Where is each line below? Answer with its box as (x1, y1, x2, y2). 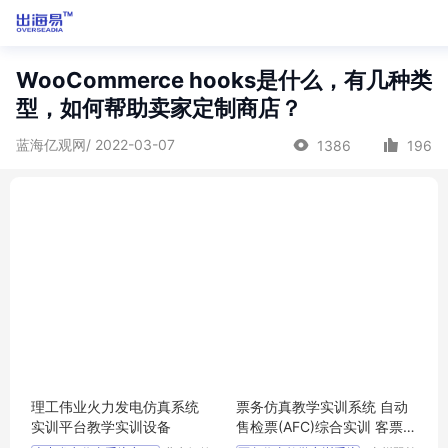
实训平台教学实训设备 (31, 418, 171, 435)
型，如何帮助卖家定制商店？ (16, 95, 302, 121)
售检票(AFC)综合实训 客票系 (236, 418, 417, 435)
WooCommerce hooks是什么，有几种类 (16, 67, 432, 93)
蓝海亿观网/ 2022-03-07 (16, 136, 175, 153)
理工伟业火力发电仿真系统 (31, 398, 199, 415)
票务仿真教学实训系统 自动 (236, 398, 408, 415)
